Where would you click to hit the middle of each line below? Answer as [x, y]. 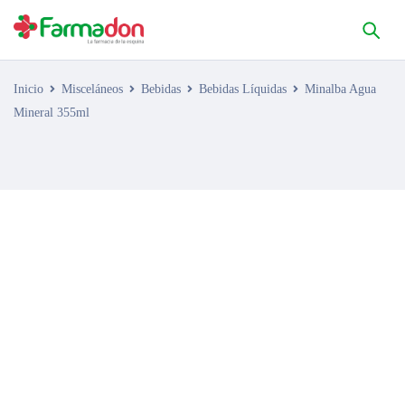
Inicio [28, 89]
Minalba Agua [340, 89]
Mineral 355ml [52, 113]
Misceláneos [92, 89]
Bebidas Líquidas [243, 89]
